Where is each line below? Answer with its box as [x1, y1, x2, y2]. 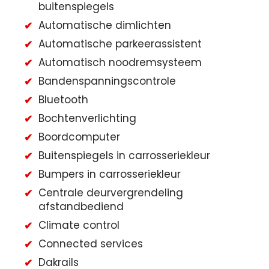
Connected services [38, 237, 143, 252]
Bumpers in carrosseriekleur [38, 167, 181, 182]
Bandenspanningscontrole [38, 74, 176, 89]
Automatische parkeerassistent [38, 37, 202, 52]
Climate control [38, 218, 119, 233]
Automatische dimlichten [38, 18, 171, 33]
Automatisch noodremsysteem [38, 55, 202, 70]
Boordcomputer [38, 130, 120, 145]
